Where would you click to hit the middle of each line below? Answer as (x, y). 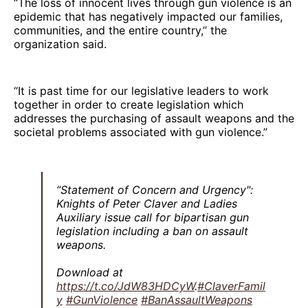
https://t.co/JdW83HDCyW (125, 286)
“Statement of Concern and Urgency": (155, 189)
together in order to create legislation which (129, 104)
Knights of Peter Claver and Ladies (147, 203)
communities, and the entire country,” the (120, 30)
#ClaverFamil (231, 286)
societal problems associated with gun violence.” (141, 132)
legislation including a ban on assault (152, 231)
